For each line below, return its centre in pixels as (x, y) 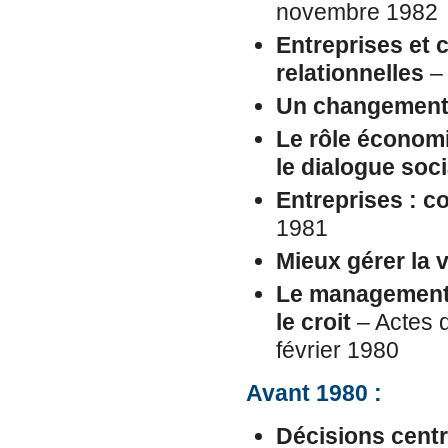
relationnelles (349, 73)
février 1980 (337, 350)
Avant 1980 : (313, 393)
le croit (313, 322)
